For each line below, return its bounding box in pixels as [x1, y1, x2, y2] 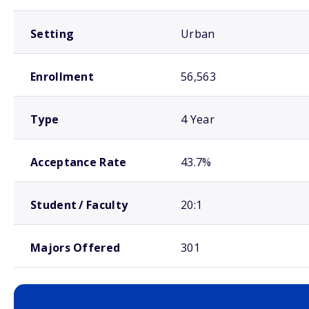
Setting [30, 26, 74, 41]
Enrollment [30, 69, 94, 84]
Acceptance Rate [30, 154, 127, 170]
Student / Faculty [30, 197, 128, 212]
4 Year [181, 112, 215, 127]
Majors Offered [30, 240, 121, 255]
